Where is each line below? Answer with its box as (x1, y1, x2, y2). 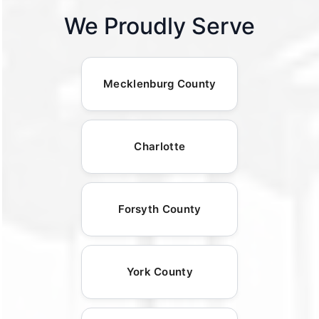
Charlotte (134, 140, 186, 154)
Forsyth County (118, 202, 202, 216)
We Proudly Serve (64, 12, 256, 41)
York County (126, 265, 193, 279)
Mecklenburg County (103, 77, 216, 91)
